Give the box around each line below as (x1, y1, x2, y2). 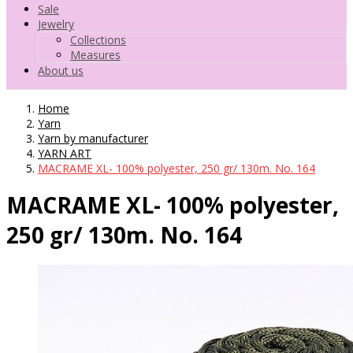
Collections (70, 32, 126, 47)
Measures (70, 46, 121, 62)
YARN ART (38, 145, 91, 161)
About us (38, 62, 84, 78)
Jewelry (38, 16, 74, 32)
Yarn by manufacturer (38, 130, 148, 146)
